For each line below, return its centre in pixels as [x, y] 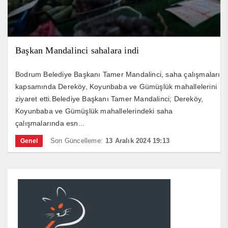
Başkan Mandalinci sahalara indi [77, 51]
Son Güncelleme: [77, 141]
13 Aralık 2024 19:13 [137, 141]
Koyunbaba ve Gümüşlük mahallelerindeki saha [94, 111]
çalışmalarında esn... [50, 123]
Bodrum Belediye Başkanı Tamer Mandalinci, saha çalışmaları [118, 75]
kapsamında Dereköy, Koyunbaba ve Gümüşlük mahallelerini [116, 87]
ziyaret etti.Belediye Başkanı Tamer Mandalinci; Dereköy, [109, 99]
